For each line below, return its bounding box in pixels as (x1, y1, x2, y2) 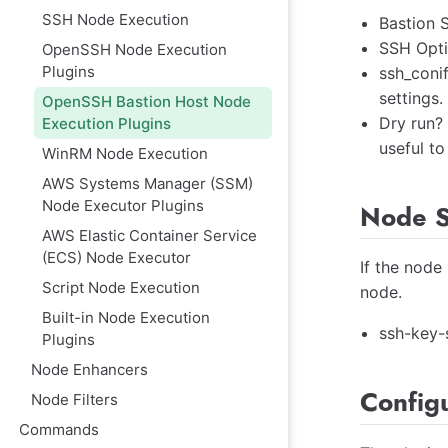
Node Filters (30, 389, 118, 409)
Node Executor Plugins (41, 195, 204, 215)
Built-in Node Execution (41, 307, 210, 327)
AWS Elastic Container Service (41, 225, 257, 245)
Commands (19, 419, 100, 439)
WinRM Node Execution (41, 143, 208, 163)
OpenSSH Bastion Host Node (41, 91, 251, 111)
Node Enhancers (30, 359, 148, 379)
